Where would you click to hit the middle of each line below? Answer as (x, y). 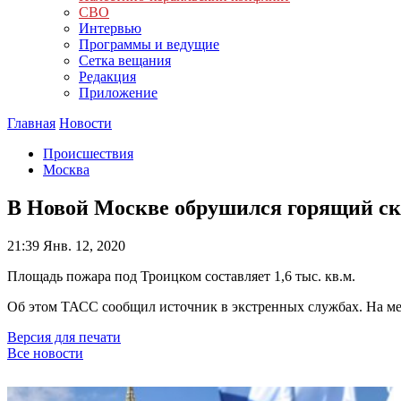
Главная (31, 123)
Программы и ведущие (149, 44)
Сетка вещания (125, 60)
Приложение (118, 93)
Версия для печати (64, 337)
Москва (66, 170)
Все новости (45, 353)
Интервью (110, 28)
